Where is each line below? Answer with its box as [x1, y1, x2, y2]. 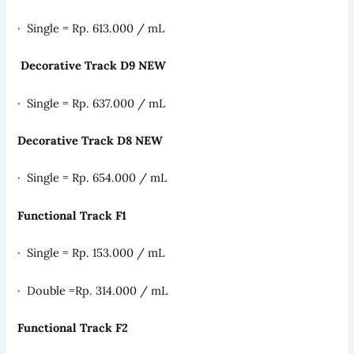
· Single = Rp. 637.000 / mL [17, 95, 166, 111]
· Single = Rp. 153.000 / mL [17, 245, 165, 261]
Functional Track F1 [17, 207, 127, 223]
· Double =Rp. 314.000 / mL [17, 282, 168, 298]
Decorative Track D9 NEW [21, 58, 167, 73]
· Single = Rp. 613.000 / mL [17, 21, 165, 36]
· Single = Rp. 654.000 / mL [17, 170, 168, 186]
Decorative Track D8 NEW [17, 133, 164, 149]
